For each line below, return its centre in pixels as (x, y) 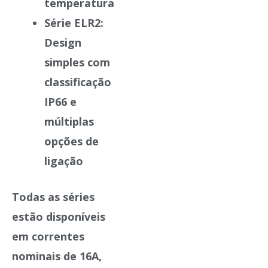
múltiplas (69, 121)
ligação (64, 161)
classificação (78, 82)
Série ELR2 (72, 22)
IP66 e (60, 101)
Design (63, 42)
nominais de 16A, (57, 256)
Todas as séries (53, 197)
